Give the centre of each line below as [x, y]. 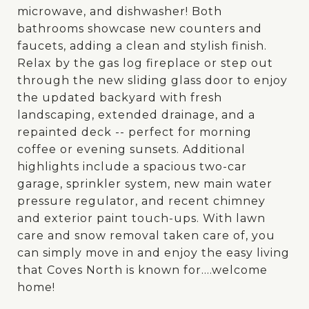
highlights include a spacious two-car [132, 167]
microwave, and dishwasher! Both [120, 11]
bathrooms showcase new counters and [140, 29]
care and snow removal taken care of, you [146, 236]
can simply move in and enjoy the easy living [153, 253]
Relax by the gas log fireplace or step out [145, 63]
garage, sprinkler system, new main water [145, 184]
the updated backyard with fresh [120, 98]
